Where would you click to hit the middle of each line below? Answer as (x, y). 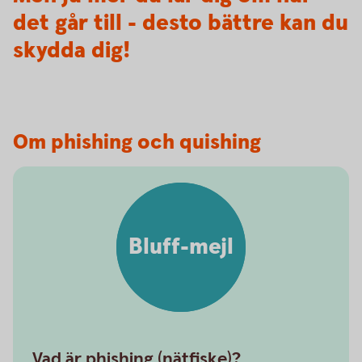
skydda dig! (72, 51)
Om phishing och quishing (137, 143)
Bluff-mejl (181, 247)
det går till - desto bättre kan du (181, 23)
